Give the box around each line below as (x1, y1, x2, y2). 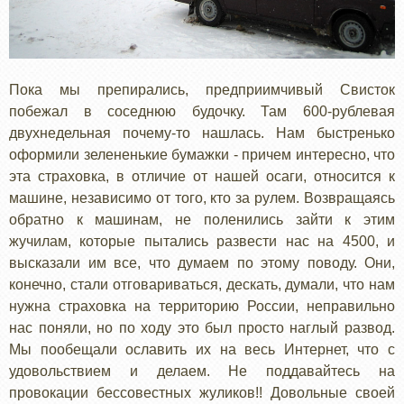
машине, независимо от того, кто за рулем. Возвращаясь (9, 189, 395, 206)
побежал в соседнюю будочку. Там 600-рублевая (9, 103, 395, 119)
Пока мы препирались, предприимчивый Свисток (9, 81, 395, 97)
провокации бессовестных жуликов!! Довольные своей (9, 384, 395, 400)
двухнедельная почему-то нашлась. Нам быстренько (9, 124, 395, 141)
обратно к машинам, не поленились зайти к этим (9, 211, 395, 227)
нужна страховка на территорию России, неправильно (9, 298, 395, 314)
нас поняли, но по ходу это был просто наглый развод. (9, 319, 395, 335)
